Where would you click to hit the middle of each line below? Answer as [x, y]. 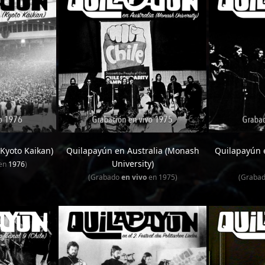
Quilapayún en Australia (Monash [132, 151]
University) [132, 164]
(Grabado [104, 177]
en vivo [134, 177]
